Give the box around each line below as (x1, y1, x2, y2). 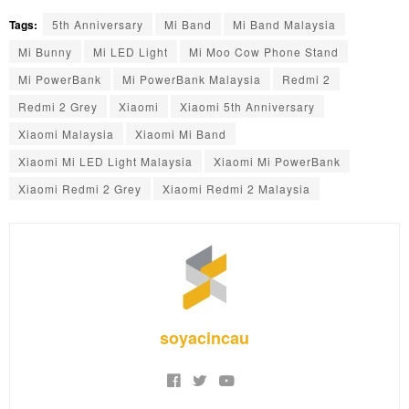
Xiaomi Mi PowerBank (214, 153, 341, 170)
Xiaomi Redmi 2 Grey (18, 181, 142, 197)
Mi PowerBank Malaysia (122, 71, 261, 88)
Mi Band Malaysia (233, 16, 336, 33)
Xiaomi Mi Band (135, 126, 226, 142)
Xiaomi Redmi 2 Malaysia (163, 181, 310, 197)
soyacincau (160, 326, 249, 351)
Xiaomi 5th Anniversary (180, 99, 315, 115)
